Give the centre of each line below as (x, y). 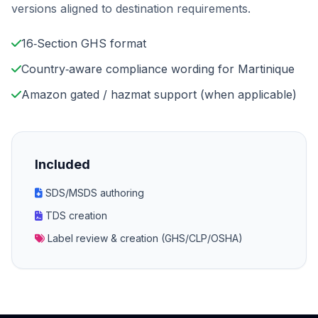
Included (62, 164)
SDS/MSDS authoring (93, 193)
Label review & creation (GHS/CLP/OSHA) (144, 238)
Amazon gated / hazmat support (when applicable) (159, 94)
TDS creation (75, 215)
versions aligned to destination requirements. (131, 9)
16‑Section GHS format (84, 43)
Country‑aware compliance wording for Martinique (158, 69)
